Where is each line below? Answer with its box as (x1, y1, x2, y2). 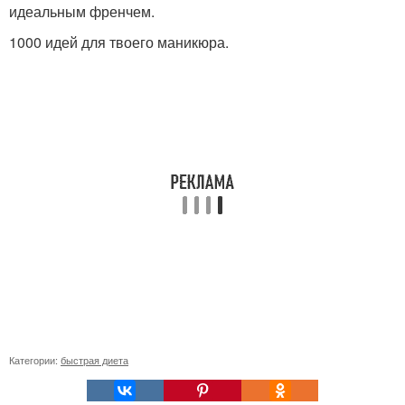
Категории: (9, 353, 61, 367)
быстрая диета (61, 353, 128, 367)
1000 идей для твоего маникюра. (9, 32, 229, 52)
